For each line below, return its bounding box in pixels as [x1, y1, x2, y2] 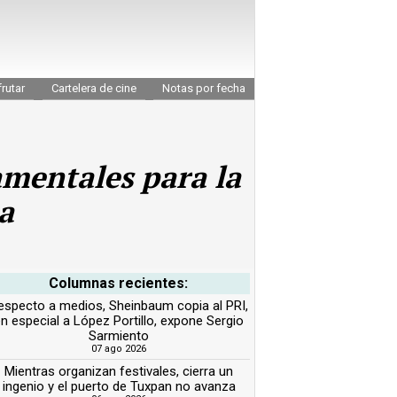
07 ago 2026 [91, 342, 147, 354]
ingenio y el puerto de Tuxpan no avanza [2, 378, 236, 394]
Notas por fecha [162, 81, 245, 95]
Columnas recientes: [49, 274, 189, 292]
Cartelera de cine [51, 81, 136, 95]
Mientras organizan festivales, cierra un [4, 362, 234, 379]
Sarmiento [89, 327, 150, 344]
